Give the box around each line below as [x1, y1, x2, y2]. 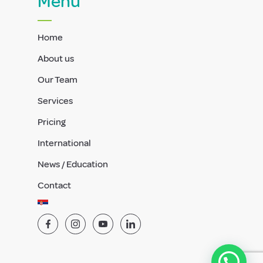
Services [38, 95, 73, 107]
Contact [38, 180, 71, 191]
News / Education [38, 159, 108, 170]
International [38, 137, 91, 149]
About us [38, 53, 74, 65]
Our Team [38, 74, 77, 86]
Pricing [38, 116, 66, 128]
